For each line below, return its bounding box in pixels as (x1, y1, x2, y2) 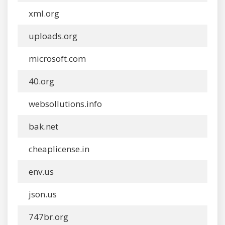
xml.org (27, 8, 59, 19)
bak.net (27, 121, 58, 132)
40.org (27, 75, 54, 87)
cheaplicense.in (27, 143, 89, 155)
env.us (27, 166, 54, 177)
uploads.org (27, 30, 77, 42)
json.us (27, 188, 57, 200)
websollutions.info (27, 98, 102, 109)
